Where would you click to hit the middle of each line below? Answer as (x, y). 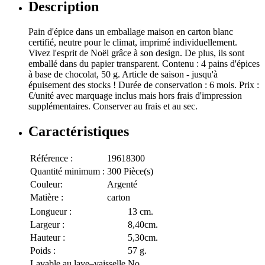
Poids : (43, 251)
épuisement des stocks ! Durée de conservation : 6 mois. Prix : (144, 85)
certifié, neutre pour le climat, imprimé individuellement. (133, 43)
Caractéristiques (79, 132)
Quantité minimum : (67, 172)
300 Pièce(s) (130, 172)
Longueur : (51, 212)
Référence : (51, 159)
